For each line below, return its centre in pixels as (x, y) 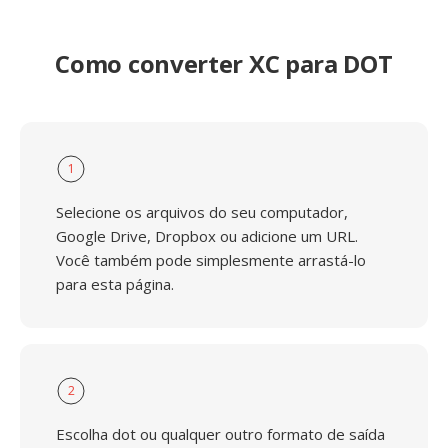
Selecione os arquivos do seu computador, (202, 212)
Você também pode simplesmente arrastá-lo (211, 260)
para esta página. (115, 284)
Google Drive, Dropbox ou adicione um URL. (207, 236)
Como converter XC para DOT (224, 63)
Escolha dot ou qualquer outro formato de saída (220, 434)
